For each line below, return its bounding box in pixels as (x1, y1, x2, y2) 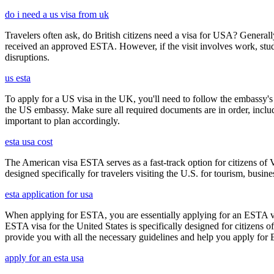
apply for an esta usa (5, 252, 84, 263)
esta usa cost (5, 136, 53, 147)
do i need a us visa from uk (5, 9, 109, 20)
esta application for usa (5, 188, 93, 199)
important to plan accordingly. (5, 115, 120, 126)
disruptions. (5, 51, 50, 62)
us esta (5, 72, 31, 83)
